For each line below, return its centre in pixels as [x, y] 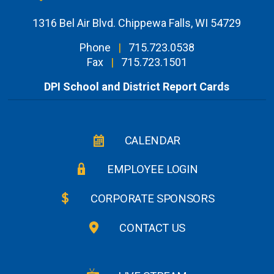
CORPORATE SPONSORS [153, 199]
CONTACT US [153, 228]
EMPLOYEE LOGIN [152, 169]
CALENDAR [152, 140]
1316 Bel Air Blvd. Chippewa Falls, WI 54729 [137, 23]
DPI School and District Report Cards [137, 87]
